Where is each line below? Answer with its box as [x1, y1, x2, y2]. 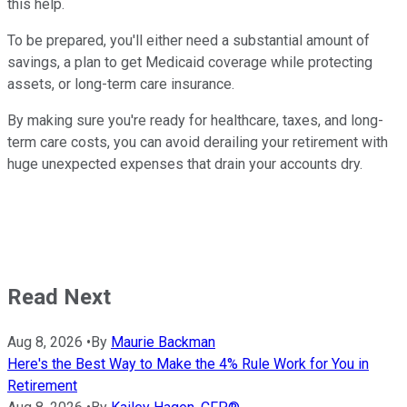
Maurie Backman [111, 333, 215, 351]
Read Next [7, 284, 111, 311]
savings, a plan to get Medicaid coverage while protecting [7, 54, 372, 72]
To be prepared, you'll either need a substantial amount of [7, 32, 370, 50]
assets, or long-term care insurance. [7, 75, 238, 94]
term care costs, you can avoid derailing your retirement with [7, 134, 388, 152]
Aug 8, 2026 [7, 333, 83, 351]
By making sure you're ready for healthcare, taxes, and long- [7, 112, 383, 130]
